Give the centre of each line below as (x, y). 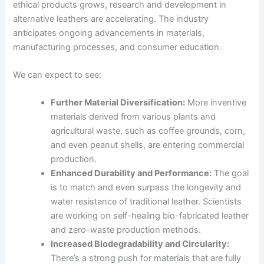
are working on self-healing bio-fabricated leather (150, 216)
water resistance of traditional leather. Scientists (146, 202)
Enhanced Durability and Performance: (131, 174)
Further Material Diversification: (118, 103)
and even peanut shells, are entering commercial (148, 145)
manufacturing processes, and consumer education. (118, 47)
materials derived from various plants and (133, 117)
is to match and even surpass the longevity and (146, 188)
